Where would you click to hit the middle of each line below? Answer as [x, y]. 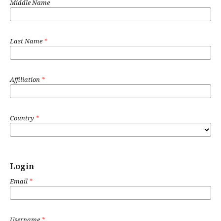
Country [23, 118]
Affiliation [26, 79]
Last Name [27, 41]
